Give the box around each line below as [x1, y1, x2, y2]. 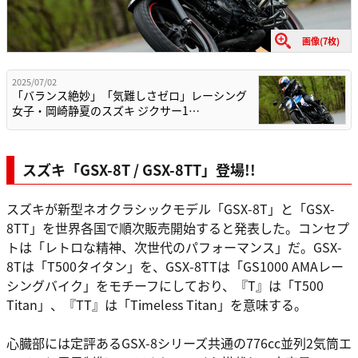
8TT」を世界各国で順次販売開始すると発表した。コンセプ [6, 218, 349, 238]
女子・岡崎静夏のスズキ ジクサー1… [12, 102, 200, 119]
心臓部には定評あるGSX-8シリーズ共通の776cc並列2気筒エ [6, 333, 352, 353]
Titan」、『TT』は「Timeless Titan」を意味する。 [6, 295, 307, 315]
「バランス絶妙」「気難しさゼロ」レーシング [12, 87, 247, 104]
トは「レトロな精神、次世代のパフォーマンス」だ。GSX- [6, 237, 342, 257]
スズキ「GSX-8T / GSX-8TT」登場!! [22, 159, 256, 181]
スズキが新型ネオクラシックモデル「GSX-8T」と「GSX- [6, 199, 335, 219]
